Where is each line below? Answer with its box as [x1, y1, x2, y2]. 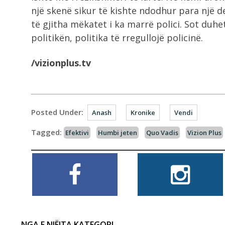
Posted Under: [31, 107, 83, 117]
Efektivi [65, 128, 89, 137]
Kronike [131, 108, 155, 117]
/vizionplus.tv [31, 57, 91, 69]
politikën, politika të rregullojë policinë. [31, 32, 203, 44]
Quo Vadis [146, 128, 178, 137]
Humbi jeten [98, 128, 137, 137]
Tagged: [31, 127, 62, 137]
